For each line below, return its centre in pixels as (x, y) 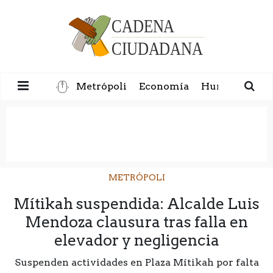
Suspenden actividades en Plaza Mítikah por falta (136, 262)
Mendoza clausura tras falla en (136, 222)
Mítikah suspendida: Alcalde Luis (136, 203)
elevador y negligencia (136, 240)
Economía (164, 86)
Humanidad (231, 86)
